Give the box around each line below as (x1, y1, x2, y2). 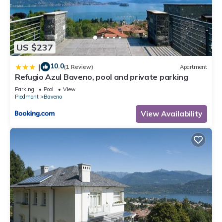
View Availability (141, 109, 202, 119)
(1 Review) (64, 63, 93, 70)
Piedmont (15, 93, 39, 101)
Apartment (180, 63, 207, 70)
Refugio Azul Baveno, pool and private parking (15, 72, 188, 82)
